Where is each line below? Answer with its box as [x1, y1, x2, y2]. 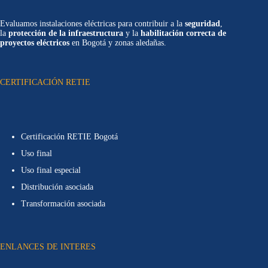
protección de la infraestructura [8, 28, 123, 38]
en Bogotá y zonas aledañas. [69, 38, 166, 47]
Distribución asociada [21, 182, 93, 192]
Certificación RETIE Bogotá [21, 132, 118, 142]
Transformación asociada [21, 199, 105, 209]
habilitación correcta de [141, 28, 226, 38]
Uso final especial [21, 166, 81, 175]
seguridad [185, 19, 220, 28]
